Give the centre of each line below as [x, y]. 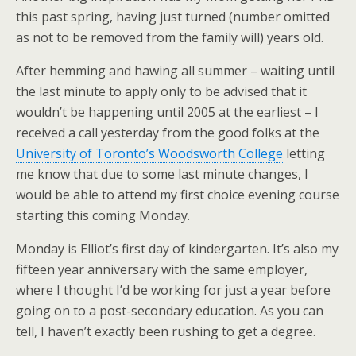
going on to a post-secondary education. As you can [170, 311]
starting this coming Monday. [103, 215]
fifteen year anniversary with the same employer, [162, 269]
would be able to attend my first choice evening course [178, 195]
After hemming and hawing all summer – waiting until [175, 71]
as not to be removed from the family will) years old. [170, 37]
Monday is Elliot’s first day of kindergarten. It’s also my [177, 249]
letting [304, 153]
